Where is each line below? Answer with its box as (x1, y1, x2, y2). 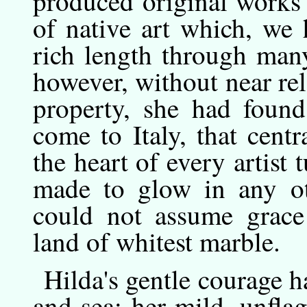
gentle (125, 260, 191, 297)
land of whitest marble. (33, 223, 280, 259)
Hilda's (44, 260, 126, 297)
